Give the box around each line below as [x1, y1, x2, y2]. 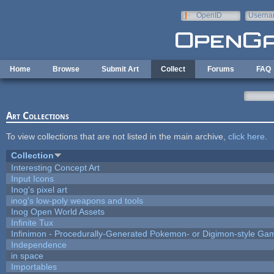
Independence [10, 239, 67, 250]
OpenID [196, 11, 222, 20]
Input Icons [10, 173, 54, 183]
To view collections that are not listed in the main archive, [6, 131, 228, 141]
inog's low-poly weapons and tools [10, 195, 143, 206]
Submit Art [102, 65, 139, 73]
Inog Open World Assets [10, 206, 105, 217]
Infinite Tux [10, 217, 53, 228]
